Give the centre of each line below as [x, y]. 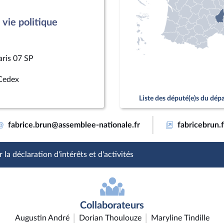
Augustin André [42, 218]
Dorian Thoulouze [110, 218]
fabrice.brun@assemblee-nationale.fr [74, 125]
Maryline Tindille [180, 218]
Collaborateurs [112, 205]
